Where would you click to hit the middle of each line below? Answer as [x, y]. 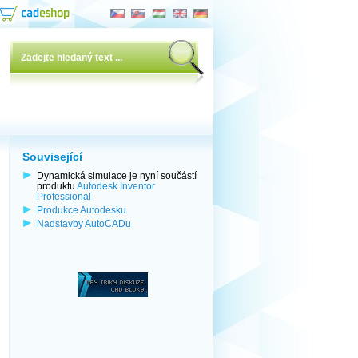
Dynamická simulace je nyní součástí [117, 175]
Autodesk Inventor [116, 186]
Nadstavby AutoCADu [84, 223]
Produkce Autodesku [82, 210]
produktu [57, 186]
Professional [64, 196]
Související [52, 157]
